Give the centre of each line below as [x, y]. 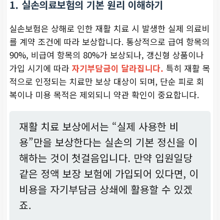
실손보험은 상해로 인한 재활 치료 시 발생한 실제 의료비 [110, 28]
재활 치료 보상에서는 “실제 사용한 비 [99, 126]
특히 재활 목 [187, 68]
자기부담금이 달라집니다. [118, 68]
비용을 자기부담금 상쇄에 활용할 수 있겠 [106, 189]
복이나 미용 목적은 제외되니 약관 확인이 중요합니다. [104, 94]
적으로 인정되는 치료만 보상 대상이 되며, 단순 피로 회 [107, 81]
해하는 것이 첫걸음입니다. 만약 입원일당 [106, 157]
